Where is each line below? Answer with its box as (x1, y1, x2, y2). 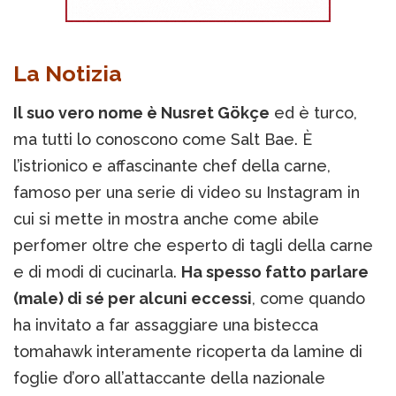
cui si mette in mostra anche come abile (13, 209, 319, 229)
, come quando (252, 289, 365, 308)
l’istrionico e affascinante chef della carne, (13, 156, 331, 176)
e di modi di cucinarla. (13, 263, 181, 282)
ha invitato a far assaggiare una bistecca (13, 316, 318, 335)
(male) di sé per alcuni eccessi (13, 289, 252, 308)
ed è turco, (270, 103, 357, 123)
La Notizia (13, 60, 122, 88)
